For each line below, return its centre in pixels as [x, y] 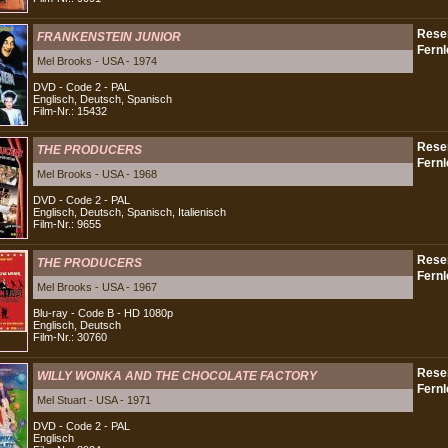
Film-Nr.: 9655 [67, 224]
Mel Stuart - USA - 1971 [94, 400]
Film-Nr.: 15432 [70, 111]
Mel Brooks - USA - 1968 [97, 174]
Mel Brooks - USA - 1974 [97, 61]
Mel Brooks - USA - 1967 [97, 287]
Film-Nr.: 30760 [70, 337]
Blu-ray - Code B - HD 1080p [103, 313]
